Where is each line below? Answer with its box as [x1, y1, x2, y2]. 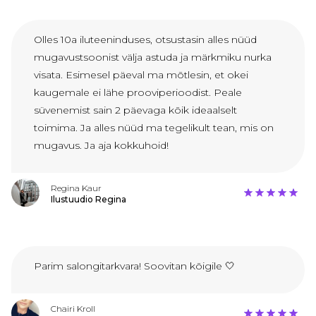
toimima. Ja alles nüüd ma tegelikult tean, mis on [34, 121, 274, 135]
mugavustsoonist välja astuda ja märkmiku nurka [34, 51, 272, 64]
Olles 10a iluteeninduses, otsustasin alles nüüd [34, 33, 257, 47]
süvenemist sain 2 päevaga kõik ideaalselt [34, 104, 237, 117]
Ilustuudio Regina [51, 194, 126, 205]
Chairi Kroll [51, 303, 95, 315]
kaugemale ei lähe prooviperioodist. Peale [34, 86, 242, 99]
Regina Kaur [51, 183, 102, 194]
